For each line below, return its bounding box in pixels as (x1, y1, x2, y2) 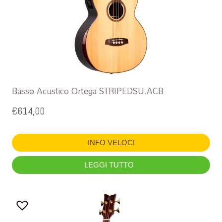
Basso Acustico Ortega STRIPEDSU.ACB (12, 82, 164, 99)
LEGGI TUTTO (84, 161, 136, 169)
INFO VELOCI (87, 138, 135, 147)
